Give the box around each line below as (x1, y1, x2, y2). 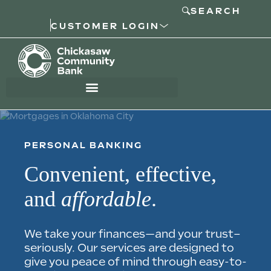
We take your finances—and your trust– (24, 227, 241, 240)
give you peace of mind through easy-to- (24, 255, 247, 268)
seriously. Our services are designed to (24, 241, 234, 254)
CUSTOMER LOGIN (51, 21, 160, 31)
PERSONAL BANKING (24, 140, 142, 150)
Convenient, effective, (24, 162, 217, 186)
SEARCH (191, 6, 241, 16)
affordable (61, 186, 151, 211)
